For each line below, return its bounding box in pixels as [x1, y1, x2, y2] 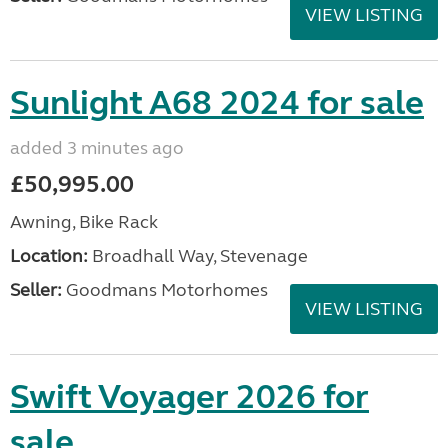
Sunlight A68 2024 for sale [10, 82, 424, 124]
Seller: [10, 279, 62, 301]
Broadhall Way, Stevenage [88, 245, 308, 267]
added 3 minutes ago [10, 137, 184, 159]
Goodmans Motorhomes [62, 279, 268, 301]
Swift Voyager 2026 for [10, 376, 369, 418]
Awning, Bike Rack [10, 211, 158, 233]
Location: [10, 245, 88, 267]
